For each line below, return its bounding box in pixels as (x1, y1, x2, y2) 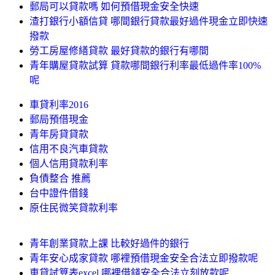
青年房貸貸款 (29, 128, 88, 139)
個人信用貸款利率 (29, 158, 108, 169)
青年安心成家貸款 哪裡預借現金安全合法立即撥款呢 (29, 252, 258, 263)
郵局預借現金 (29, 114, 88, 125)
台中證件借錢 (29, 187, 88, 198)
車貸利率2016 (29, 99, 88, 110)
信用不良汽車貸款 (29, 143, 108, 154)
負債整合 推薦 (29, 172, 91, 184)
